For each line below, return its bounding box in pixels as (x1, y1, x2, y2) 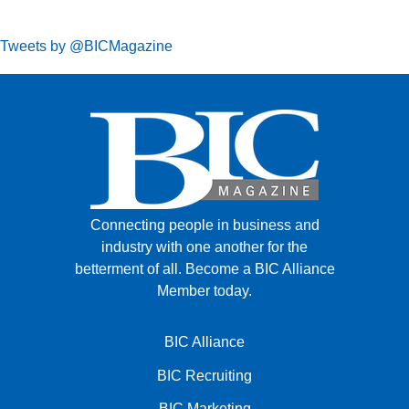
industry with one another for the (101, 238, 308, 255)
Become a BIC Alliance (184, 260, 335, 277)
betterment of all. (74, 260, 185, 277)
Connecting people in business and (89, 216, 320, 233)
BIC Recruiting (157, 367, 252, 383)
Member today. (157, 282, 252, 299)
